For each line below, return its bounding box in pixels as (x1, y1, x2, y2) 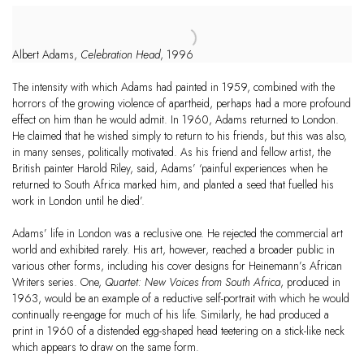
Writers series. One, (12, 274, 105, 291)
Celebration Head (77, 46, 160, 63)
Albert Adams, (12, 46, 77, 63)
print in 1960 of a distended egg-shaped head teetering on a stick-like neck (12, 323, 344, 340)
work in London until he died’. (12, 193, 145, 210)
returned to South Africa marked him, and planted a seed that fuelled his (12, 176, 334, 193)
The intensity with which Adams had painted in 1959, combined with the (12, 79, 335, 96)
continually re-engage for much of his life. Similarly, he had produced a (12, 306, 329, 323)
